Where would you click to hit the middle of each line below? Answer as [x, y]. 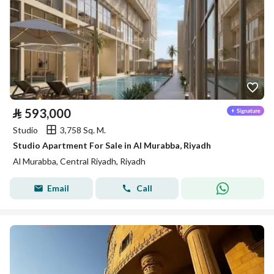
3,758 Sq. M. [83, 130]
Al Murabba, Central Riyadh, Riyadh [79, 161]
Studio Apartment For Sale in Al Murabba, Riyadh [112, 145]
